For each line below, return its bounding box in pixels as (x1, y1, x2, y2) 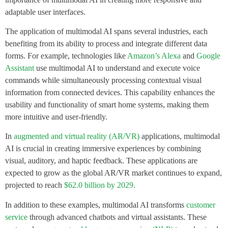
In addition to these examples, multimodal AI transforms (5, 200, 186, 209)
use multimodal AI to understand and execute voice (36, 63, 200, 72)
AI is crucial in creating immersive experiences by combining (5, 144, 201, 153)
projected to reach (5, 181, 64, 190)
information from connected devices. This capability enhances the (5, 88, 215, 97)
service (5, 212, 27, 221)
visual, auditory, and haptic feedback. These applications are (5, 156, 197, 165)
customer (186, 200, 215, 209)
